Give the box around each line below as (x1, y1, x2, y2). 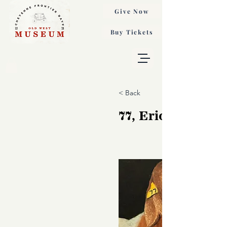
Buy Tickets (110, 28, 154, 36)
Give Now (115, 7, 149, 15)
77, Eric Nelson (119, 107, 212, 123)
